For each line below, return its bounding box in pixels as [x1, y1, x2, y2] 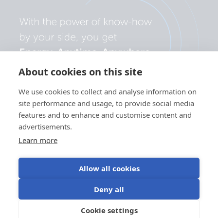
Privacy [10, 175, 34, 183]
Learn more [18, 135, 57, 145]
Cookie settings [80, 205, 138, 215]
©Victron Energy [109, 203, 163, 212]
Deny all [94, 184, 124, 194]
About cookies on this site [18, 65, 143, 78]
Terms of [167, 175, 196, 183]
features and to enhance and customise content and [18, 110, 192, 120]
